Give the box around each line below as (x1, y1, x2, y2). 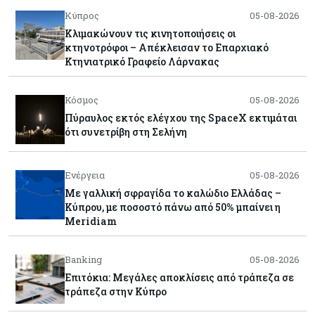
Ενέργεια (65, 168, 105, 181)
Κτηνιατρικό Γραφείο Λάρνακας (65, 54, 219, 68)
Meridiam (65, 214, 117, 228)
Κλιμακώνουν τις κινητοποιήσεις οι (65, 26, 236, 40)
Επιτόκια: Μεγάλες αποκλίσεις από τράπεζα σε (65, 270, 294, 284)
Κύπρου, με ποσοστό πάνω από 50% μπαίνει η (65, 200, 281, 214)
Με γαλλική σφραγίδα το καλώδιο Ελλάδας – (65, 186, 281, 200)
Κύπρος (65, 8, 99, 22)
